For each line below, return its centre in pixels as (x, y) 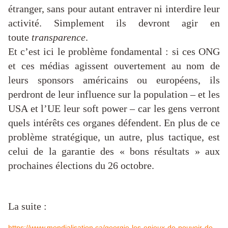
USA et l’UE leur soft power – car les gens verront (114, 109)
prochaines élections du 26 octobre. (81, 166)
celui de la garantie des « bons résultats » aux (114, 151)
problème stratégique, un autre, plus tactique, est (114, 137)
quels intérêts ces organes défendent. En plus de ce (114, 123)
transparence (59, 37)
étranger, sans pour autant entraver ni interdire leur (114, 9)
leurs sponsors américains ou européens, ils (114, 80)
